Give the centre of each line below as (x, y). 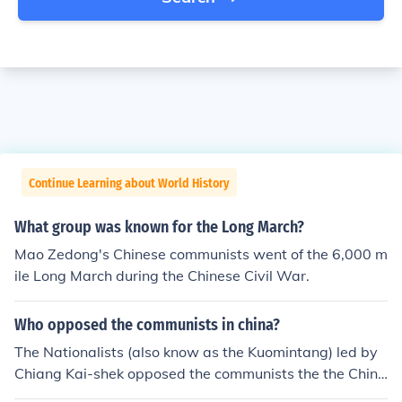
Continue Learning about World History (129, 184)
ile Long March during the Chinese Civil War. (162, 275)
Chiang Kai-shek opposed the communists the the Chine (200, 373)
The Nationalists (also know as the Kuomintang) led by (196, 352)
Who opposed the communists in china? (147, 325)
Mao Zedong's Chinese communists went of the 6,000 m (201, 254)
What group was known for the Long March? (159, 227)
